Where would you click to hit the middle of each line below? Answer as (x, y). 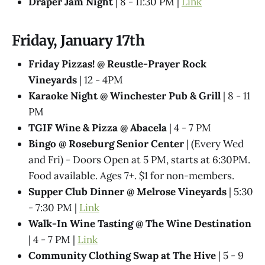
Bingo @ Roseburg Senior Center (106, 144)
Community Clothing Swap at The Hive (122, 256)
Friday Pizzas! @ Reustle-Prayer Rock (117, 64)
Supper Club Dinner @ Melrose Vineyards (127, 192)
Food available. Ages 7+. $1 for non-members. (131, 176)
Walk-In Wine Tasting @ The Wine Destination (140, 224)
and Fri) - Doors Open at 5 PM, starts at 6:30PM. (139, 160)
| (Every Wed (214, 144)
